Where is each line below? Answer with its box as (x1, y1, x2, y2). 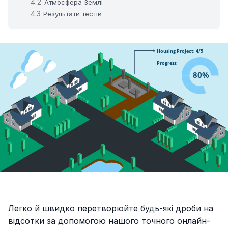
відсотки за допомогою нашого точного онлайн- (8, 215, 210, 226)
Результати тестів (43, 10, 102, 18)
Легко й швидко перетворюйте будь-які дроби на (8, 203, 213, 213)
